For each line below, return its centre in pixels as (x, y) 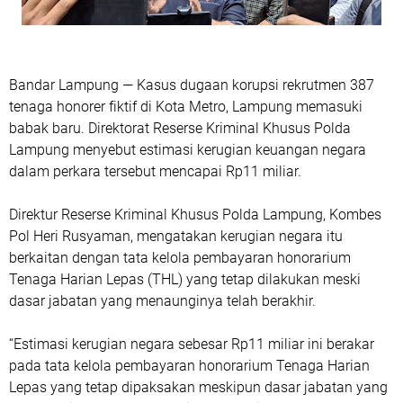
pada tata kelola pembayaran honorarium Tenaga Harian (189, 366)
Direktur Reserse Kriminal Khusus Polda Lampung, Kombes (195, 215)
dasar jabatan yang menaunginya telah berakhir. (162, 301)
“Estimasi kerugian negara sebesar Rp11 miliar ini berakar (192, 344)
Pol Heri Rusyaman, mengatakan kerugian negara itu (176, 236)
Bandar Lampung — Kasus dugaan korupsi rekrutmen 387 (192, 85)
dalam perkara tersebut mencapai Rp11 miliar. (155, 171)
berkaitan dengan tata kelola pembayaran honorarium (180, 258)
